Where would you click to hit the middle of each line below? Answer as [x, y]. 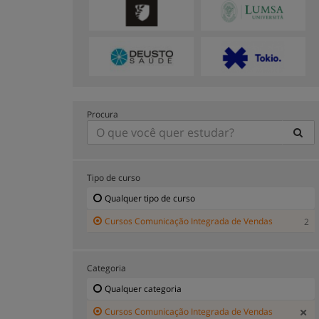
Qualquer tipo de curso [150, 198]
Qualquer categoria [143, 288]
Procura [103, 114]
